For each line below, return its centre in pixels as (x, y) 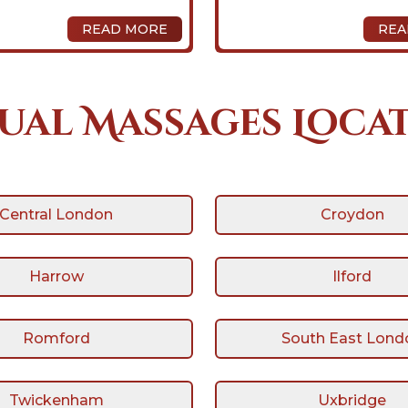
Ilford (352, 276)
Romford (56, 338)
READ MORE (125, 29)
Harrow (56, 276)
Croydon (352, 214)
